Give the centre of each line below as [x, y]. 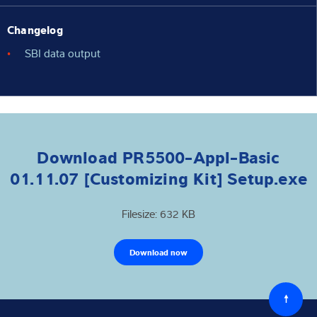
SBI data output [63, 53]
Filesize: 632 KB [158, 213]
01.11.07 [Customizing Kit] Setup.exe [158, 177]
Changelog [35, 29]
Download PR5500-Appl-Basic [158, 156]
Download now [158, 252]
